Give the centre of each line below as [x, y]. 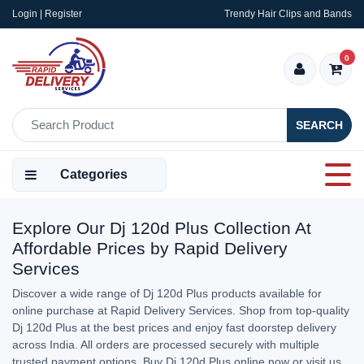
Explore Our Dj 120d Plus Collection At [162, 228]
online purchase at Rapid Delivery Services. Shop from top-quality [181, 310]
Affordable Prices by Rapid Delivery [150, 248]
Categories [94, 174]
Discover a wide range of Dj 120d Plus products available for [167, 293]
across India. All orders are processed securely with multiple [166, 344]
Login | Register [47, 14]
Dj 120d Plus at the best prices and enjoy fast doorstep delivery [174, 327]
